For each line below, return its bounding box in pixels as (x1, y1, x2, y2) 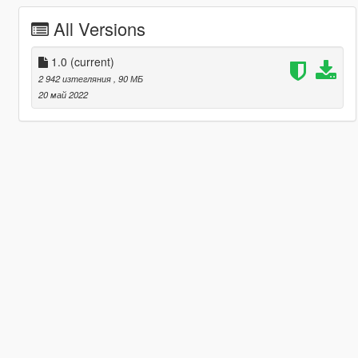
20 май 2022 (38, 87, 88, 101)
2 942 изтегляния (38, 71, 113, 85)
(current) (70, 53, 114, 70)
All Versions (53, 15, 145, 41)
